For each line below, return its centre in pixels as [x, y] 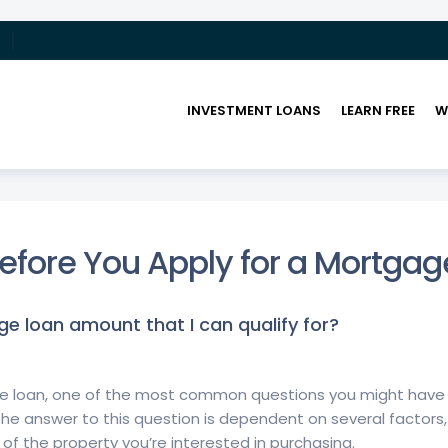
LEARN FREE [377, 110]
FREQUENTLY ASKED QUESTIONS [205, 216]
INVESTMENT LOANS [253, 110]
